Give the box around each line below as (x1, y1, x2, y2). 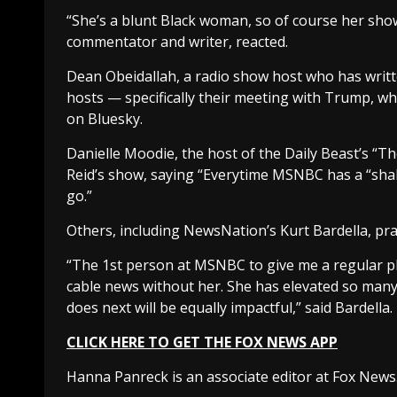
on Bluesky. (66, 109, 146, 129)
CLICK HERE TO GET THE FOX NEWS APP (66, 332, 338, 353)
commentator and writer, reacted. (66, 32, 292, 52)
